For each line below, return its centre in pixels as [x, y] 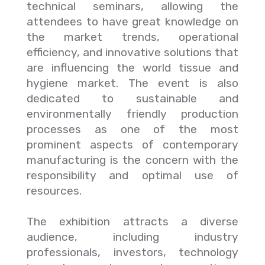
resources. [54, 191]
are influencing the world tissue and [132, 68]
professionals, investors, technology [132, 252]
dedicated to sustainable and [132, 98]
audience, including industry [132, 237]
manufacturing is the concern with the [132, 160]
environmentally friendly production [132, 114]
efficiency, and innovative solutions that [132, 52]
